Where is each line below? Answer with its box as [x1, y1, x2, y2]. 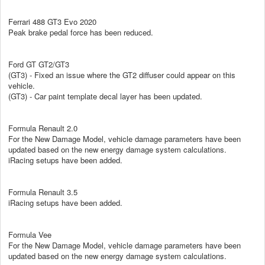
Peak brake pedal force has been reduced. [8, 26, 153, 38]
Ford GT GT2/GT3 [8, 58, 69, 70]
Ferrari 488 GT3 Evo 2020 [8, 15, 96, 27]
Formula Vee [8, 228, 51, 240]
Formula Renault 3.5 [8, 186, 77, 198]
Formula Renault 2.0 [8, 122, 77, 134]
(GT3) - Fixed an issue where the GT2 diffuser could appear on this [8, 69, 235, 80]
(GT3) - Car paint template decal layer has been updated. [8, 90, 202, 102]
